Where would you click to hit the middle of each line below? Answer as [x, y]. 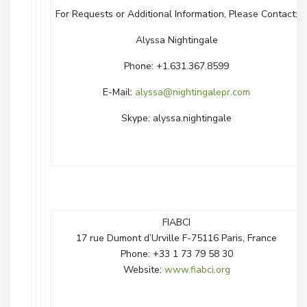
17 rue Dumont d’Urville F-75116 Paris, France [176, 238]
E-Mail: [119, 92]
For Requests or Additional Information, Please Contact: [176, 14]
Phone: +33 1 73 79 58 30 [176, 254]
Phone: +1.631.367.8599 [176, 66]
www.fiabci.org [197, 270]
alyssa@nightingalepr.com [193, 92]
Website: [144, 270]
